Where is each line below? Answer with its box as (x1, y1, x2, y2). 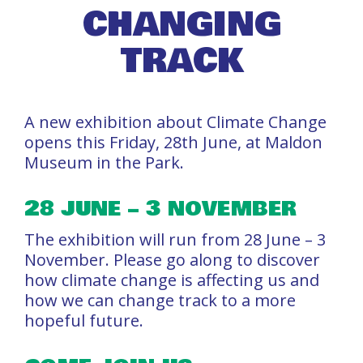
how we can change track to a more (24, 288, 296, 311)
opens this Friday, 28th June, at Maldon (24, 130, 322, 153)
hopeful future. (24, 309, 143, 331)
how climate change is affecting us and (24, 268, 319, 291)
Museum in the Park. (24, 151, 184, 173)
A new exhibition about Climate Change (24, 110, 327, 133)
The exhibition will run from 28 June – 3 (24, 228, 326, 250)
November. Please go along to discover (24, 248, 320, 271)
